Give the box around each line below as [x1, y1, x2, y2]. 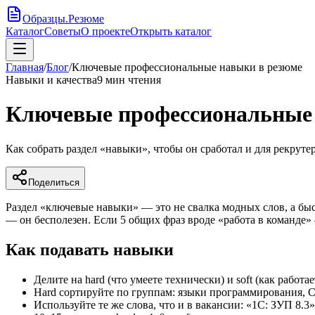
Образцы [22, 13, 65, 25]
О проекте [81, 25, 130, 37]
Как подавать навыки [6, 240, 174, 259]
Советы [44, 25, 81, 37]
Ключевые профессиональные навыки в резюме [72, 61, 302, 73]
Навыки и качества [6, 74, 97, 86]
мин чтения [103, 74, 161, 86]
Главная [6, 61, 44, 73]
